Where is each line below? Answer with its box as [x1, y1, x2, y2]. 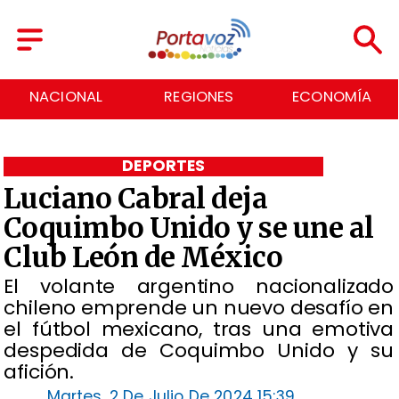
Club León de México [4, 240, 283, 274]
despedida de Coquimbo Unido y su [4, 337, 394, 365]
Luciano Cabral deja [4, 181, 268, 216]
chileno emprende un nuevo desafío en [4, 294, 394, 322]
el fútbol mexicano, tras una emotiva [4, 315, 394, 344]
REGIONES [164, 86, 234, 108]
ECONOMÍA [292, 86, 372, 108]
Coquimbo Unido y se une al [4, 210, 374, 245]
